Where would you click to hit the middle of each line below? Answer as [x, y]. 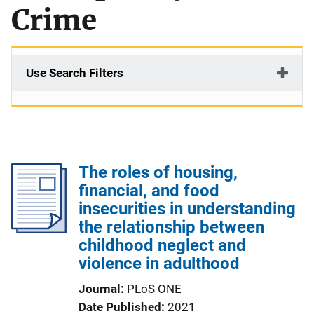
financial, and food [149, 191]
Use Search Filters [75, 73]
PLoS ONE [154, 289]
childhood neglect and [162, 245]
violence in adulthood [159, 264]
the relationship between [171, 227]
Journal [100, 289]
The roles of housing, [158, 172]
